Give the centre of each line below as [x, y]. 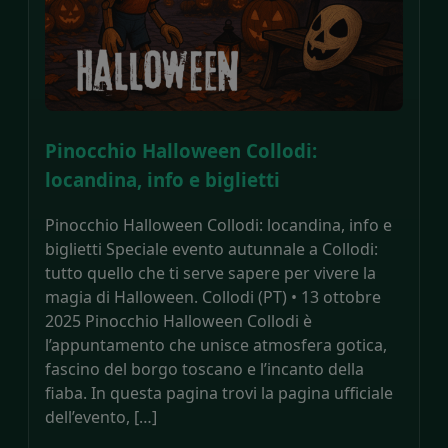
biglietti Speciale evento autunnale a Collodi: [211, 248]
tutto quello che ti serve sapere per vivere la [210, 272]
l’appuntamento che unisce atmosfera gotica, [216, 344]
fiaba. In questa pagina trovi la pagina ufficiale [219, 392]
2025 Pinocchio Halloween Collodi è [178, 320]
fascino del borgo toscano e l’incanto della [204, 368]
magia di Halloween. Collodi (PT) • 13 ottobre [213, 296]
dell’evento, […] [101, 416]
